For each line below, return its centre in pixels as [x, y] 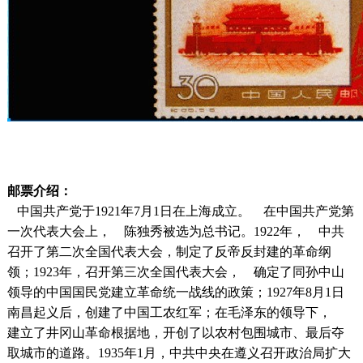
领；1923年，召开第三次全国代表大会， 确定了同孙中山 [175, 272]
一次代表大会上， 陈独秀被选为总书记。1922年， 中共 [175, 231]
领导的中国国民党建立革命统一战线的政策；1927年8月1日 [175, 292]
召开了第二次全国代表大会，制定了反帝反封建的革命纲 [169, 252]
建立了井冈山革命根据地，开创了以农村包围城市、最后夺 [175, 333]
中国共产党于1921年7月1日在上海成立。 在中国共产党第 [180, 211]
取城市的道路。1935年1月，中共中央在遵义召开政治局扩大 [179, 353]
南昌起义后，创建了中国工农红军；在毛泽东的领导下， [175, 312]
